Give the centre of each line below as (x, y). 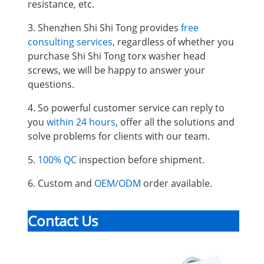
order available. (176, 183)
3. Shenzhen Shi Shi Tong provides (103, 27)
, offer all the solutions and (175, 122)
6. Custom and (61, 183)
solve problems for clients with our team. (119, 136)
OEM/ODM (118, 183)
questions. (51, 84)
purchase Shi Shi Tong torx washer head (117, 56)
